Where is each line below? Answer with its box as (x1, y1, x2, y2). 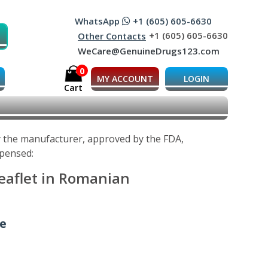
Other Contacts (78, 30, 146, 42)
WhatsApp (75, 15, 122, 28)
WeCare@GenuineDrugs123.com (78, 45, 220, 57)
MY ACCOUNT (97, 72, 153, 84)
